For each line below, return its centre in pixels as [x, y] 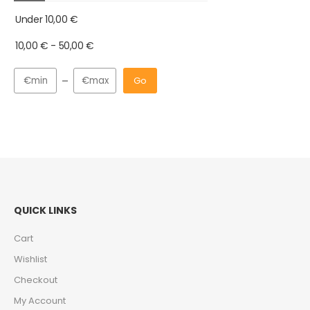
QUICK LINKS [45, 210]
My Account [40, 301]
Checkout [36, 280]
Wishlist [30, 259]
